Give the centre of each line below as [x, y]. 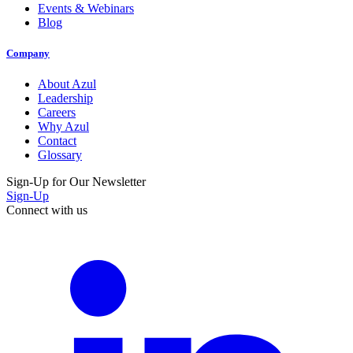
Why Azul [63, 127]
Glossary [60, 155]
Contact [57, 141]
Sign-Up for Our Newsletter [76, 182]
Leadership [65, 98]
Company [28, 53]
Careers [57, 113]
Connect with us [47, 210]
